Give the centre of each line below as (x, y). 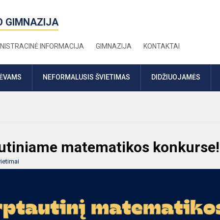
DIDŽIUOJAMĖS (176, 77)
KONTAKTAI (162, 46)
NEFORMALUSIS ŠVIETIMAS (86, 77)
